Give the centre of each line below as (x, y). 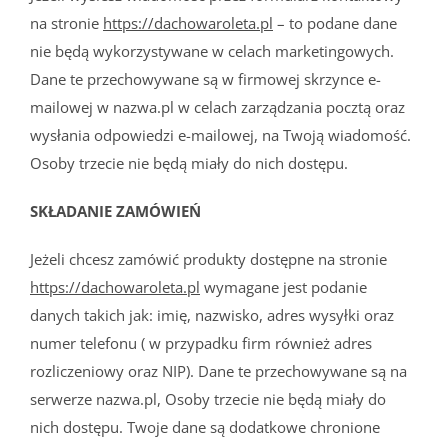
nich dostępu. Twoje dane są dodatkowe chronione (205, 426)
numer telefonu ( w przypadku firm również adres (201, 342)
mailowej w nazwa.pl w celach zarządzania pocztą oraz (217, 106)
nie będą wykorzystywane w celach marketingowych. (212, 50)
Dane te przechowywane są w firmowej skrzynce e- (205, 78)
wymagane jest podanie (283, 286)
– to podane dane (335, 22)
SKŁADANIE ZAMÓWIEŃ (115, 210)
